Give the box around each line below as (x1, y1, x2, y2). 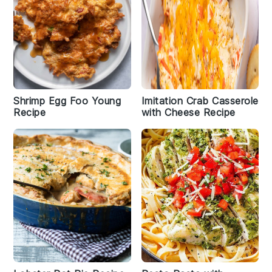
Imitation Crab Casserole (141, 95, 259, 107)
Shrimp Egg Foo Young (13, 95, 121, 107)
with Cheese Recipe (141, 106, 236, 118)
